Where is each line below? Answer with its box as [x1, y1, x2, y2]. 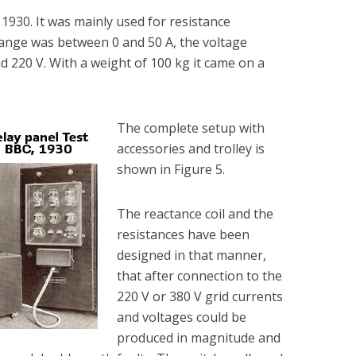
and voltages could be [117, 308, 246, 326]
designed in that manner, [117, 246, 266, 264]
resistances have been [117, 226, 250, 243]
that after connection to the [117, 267, 282, 284]
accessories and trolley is [117, 140, 265, 157]
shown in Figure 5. [117, 161, 225, 178]
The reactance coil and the [117, 205, 273, 222]
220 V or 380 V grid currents [117, 288, 283, 305]
